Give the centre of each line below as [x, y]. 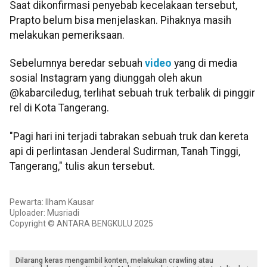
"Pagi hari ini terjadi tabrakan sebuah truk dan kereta [129, 136]
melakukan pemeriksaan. [67, 35]
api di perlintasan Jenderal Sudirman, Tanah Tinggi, [125, 151]
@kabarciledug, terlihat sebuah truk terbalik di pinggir [132, 93]
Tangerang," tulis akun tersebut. [82, 166]
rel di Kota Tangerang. [59, 108]
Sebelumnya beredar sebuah [77, 63]
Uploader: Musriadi [44, 213]
